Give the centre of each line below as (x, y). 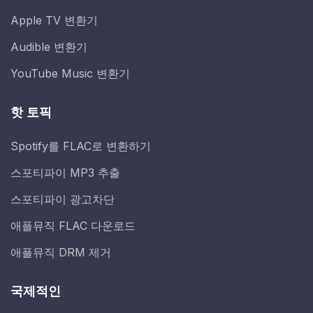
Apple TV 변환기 (54, 21)
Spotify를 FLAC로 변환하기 (81, 146)
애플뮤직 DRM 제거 (61, 253)
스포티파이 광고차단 (63, 199)
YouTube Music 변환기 (70, 74)
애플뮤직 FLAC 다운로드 (73, 226)
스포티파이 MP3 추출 (65, 173)
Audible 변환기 (49, 47)
